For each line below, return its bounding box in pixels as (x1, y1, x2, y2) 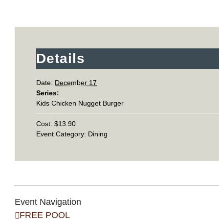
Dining (88, 130, 108, 138)
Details (36, 51, 85, 66)
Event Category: (36, 130, 86, 138)
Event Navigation (15, 197, 81, 207)
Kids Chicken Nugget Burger (36, 99, 124, 107)
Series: (36, 89, 59, 97)
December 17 (55, 79, 97, 87)
